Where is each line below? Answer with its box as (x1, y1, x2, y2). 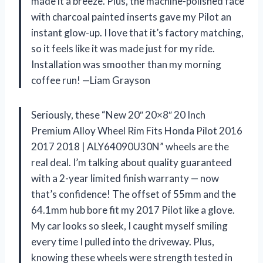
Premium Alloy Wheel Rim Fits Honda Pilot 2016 (31, 124, 242, 137)
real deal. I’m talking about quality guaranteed (31, 156, 232, 168)
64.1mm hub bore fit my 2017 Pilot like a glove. (31, 203, 235, 216)
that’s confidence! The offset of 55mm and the (31, 187, 236, 200)
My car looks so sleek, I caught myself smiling (31, 219, 228, 232)
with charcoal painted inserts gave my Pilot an (31, 10, 231, 23)
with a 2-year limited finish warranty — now (31, 171, 219, 184)
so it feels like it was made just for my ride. (31, 42, 215, 55)
